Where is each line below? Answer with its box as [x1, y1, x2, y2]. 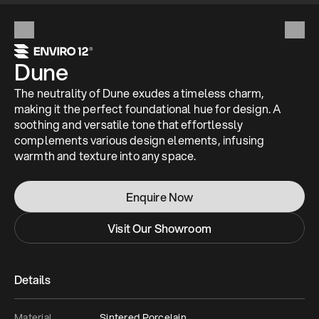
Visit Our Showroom [108, 219, 211, 236]
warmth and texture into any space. [14, 147, 197, 164]
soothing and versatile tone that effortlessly [14, 116, 244, 132]
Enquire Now [125, 188, 194, 205]
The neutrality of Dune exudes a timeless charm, [14, 85, 265, 101]
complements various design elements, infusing [14, 132, 265, 148]
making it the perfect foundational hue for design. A [14, 100, 282, 117]
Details [14, 271, 51, 288]
